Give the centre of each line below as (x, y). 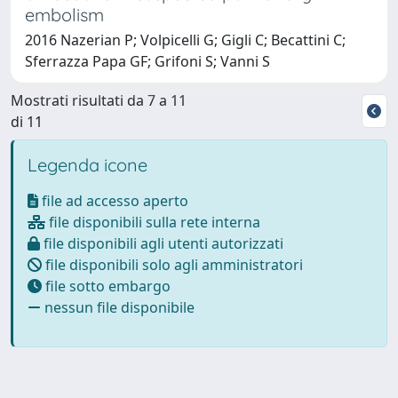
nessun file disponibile (118, 307)
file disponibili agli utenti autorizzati (162, 243)
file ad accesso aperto (113, 200)
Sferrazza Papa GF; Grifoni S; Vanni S (147, 61)
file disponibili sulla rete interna (153, 222)
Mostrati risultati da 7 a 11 (99, 100)
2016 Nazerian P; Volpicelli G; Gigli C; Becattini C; (185, 40)
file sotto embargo (106, 286)
